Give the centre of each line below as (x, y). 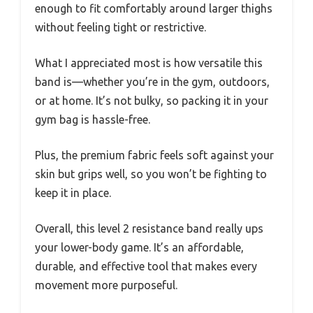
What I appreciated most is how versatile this (149, 63)
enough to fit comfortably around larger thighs (154, 8)
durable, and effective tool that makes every (146, 266)
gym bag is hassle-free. (93, 119)
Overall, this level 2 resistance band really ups (149, 228)
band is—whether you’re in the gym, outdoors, (152, 81)
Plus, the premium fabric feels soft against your (154, 155)
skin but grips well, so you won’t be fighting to (151, 174)
